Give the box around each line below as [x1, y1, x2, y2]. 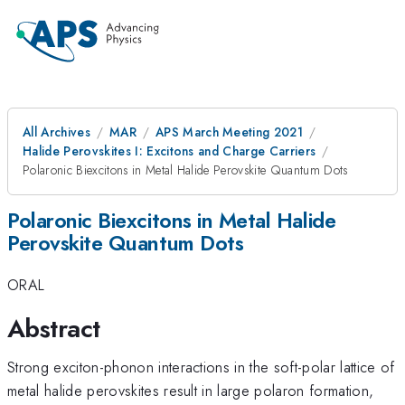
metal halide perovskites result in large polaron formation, [7, 379, 374, 401]
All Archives [23, 123, 90, 141]
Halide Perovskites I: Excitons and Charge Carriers [23, 142, 316, 160]
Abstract [7, 309, 100, 347]
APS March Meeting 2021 [155, 123, 304, 141]
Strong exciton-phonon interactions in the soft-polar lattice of [7, 355, 395, 378]
